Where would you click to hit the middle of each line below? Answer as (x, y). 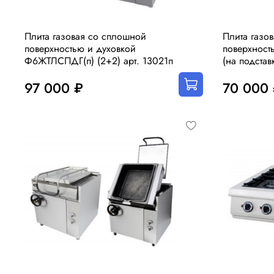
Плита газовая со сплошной (85, 37)
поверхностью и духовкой (80, 49)
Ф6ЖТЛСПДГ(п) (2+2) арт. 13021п (99, 61)
